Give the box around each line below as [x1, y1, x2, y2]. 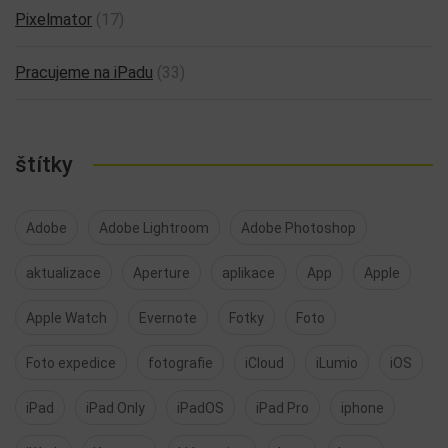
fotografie [148, 355, 213, 371]
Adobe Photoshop [241, 220, 356, 236]
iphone [341, 400, 384, 416]
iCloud [245, 355, 284, 371]
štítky [15, 152, 73, 177]
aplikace [222, 265, 275, 281]
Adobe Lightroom [99, 220, 209, 236]
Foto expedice [26, 355, 116, 371]
